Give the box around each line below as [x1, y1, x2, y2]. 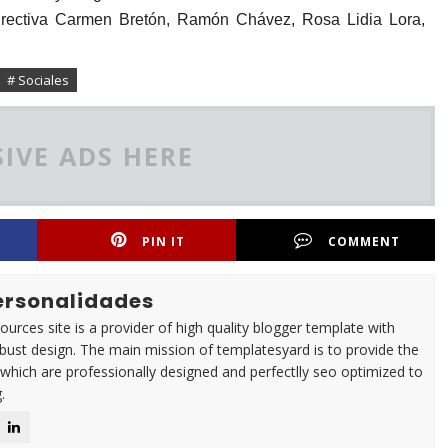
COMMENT [328, 232, 401, 250]
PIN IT [142, 232, 186, 250]
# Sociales [7, 70, 69, 89]
